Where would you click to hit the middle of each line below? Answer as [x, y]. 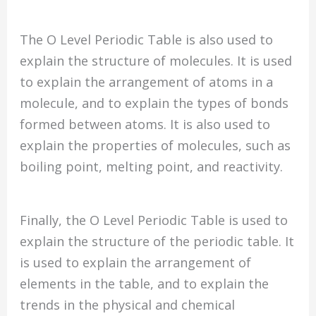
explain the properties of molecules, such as [156, 145]
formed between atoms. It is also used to [145, 124]
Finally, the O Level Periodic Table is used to [154, 220]
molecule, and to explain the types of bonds [154, 103]
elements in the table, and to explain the [145, 283]
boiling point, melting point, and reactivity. [152, 166]
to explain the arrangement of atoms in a [147, 81]
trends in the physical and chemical [128, 304]
